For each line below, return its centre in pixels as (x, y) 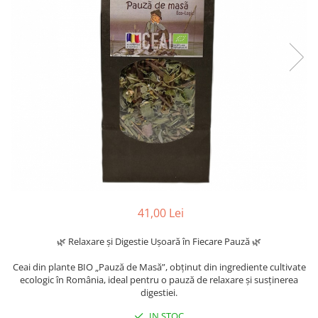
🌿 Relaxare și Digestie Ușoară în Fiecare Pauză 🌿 (159, 241)
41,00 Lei (160, 213)
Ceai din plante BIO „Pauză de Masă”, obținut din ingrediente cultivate (159, 267)
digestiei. (159, 292)
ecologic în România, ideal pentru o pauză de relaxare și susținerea (159, 280)
